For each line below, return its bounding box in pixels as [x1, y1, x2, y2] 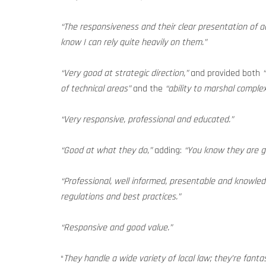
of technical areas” [61, 83, 131, 95]
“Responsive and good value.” [61, 221, 172, 234]
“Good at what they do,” [61, 144, 154, 157]
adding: [154, 144, 184, 157]
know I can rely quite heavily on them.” [61, 36, 207, 49]
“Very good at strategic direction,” [61, 67, 188, 80]
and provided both [188, 67, 262, 80]
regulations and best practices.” [61, 191, 180, 203]
